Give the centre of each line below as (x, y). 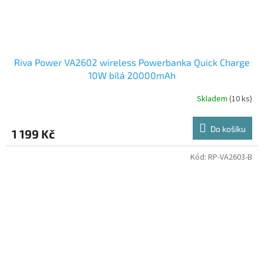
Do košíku (228, 128)
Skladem (213, 99)
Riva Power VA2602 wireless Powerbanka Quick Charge (132, 62)
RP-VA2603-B (230, 157)
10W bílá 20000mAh (132, 75)
